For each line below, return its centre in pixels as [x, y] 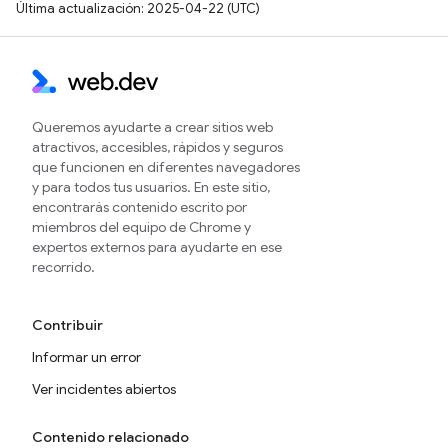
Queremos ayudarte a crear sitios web [152, 127]
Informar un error [86, 357]
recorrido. [63, 267]
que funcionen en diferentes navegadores [166, 167]
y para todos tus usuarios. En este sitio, [151, 187]
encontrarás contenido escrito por [139, 207]
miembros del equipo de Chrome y [141, 227]
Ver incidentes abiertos [104, 389]
